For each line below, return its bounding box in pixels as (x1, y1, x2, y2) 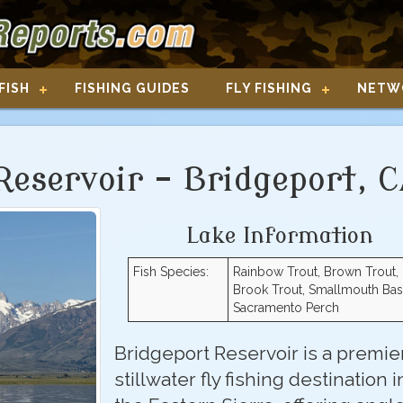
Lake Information (186, 223, 373, 248)
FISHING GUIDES (75, 80, 190, 95)
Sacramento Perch (232, 300, 339, 315)
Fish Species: (132, 264, 209, 279)
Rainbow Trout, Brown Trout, (232, 264, 399, 279)
